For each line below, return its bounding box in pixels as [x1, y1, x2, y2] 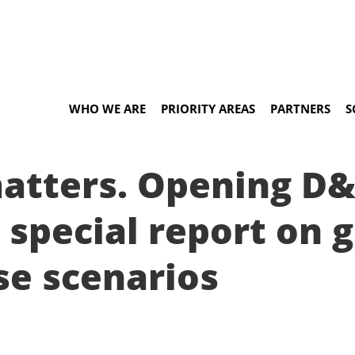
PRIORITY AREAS [161, 101, 255, 116]
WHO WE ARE [69, 101, 146, 116]
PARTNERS [270, 101, 330, 116]
